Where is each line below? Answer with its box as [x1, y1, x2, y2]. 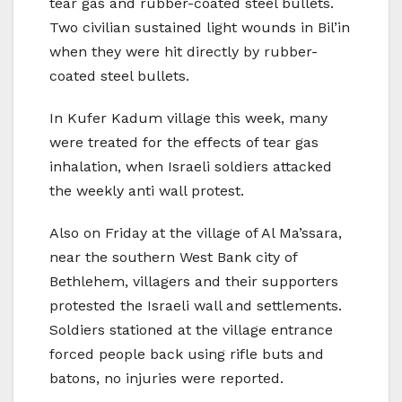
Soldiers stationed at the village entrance [49, 321, 333, 339]
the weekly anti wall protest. [49, 182, 244, 200]
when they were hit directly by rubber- [49, 43, 318, 61]
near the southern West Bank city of [49, 249, 297, 267]
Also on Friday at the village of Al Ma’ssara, [49, 224, 342, 242]
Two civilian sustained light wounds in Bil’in [49, 19, 350, 37]
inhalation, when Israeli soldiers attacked [49, 158, 332, 176]
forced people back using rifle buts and [49, 345, 324, 363]
